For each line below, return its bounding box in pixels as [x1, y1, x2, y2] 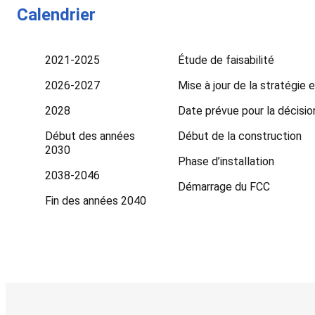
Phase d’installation [177, 154, 274, 168]
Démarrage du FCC [177, 179, 270, 193]
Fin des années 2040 [45, 193, 146, 207]
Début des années [45, 129, 135, 143]
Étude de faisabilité [177, 53, 274, 67]
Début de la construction [177, 129, 302, 143]
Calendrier [17, 4, 96, 25]
